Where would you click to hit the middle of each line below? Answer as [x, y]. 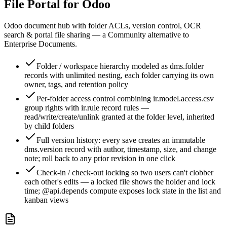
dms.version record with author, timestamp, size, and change [120, 149]
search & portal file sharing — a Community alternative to [97, 34]
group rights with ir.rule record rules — [87, 107]
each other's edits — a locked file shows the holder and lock [120, 181]
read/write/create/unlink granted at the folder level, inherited [119, 117]
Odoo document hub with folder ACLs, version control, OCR [103, 25]
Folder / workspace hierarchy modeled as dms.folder [120, 66]
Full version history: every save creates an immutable [121, 140]
